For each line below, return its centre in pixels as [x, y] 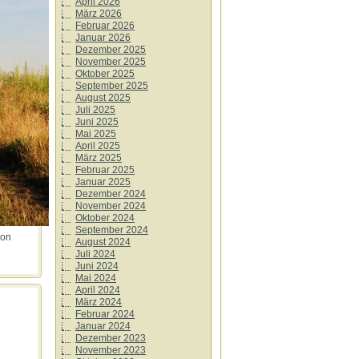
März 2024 [99, 302]
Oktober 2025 [105, 74]
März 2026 [99, 14]
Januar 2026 [103, 38]
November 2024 [111, 206]
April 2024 [98, 290]
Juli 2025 [95, 110]
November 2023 [111, 350]
